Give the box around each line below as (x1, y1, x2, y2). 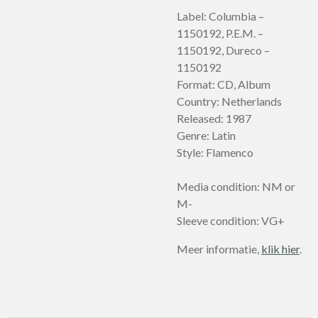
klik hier (261, 242, 300, 256)
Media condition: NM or (177, 180, 295, 193)
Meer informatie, (177, 242, 261, 256)
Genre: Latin (177, 128, 236, 142)
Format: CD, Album (177, 77, 270, 91)
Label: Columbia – (177, 9, 264, 23)
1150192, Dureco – (177, 43, 270, 57)
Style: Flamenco (177, 146, 253, 159)
